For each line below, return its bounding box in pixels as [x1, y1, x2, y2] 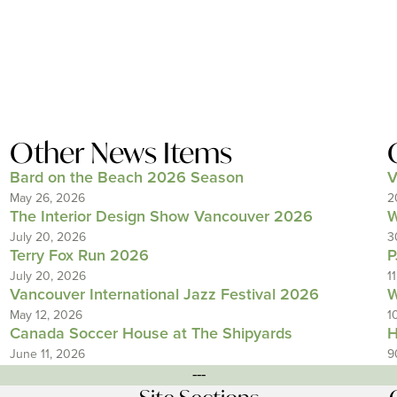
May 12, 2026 [9, 307, 82, 323]
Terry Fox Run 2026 [9, 246, 149, 267]
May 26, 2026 [9, 191, 85, 206]
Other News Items [9, 134, 232, 172]
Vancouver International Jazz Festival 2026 [9, 285, 319, 306]
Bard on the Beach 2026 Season [9, 168, 244, 189]
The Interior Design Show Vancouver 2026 [9, 207, 313, 228]
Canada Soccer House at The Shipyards [9, 324, 292, 345]
